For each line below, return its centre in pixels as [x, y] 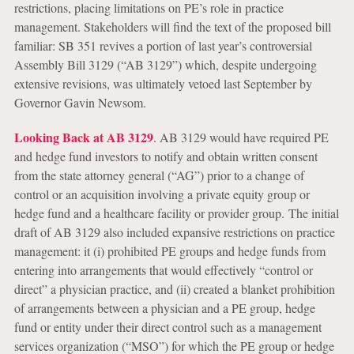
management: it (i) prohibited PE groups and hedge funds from [169, 251]
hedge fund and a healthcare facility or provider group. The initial [176, 213]
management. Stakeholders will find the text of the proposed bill [172, 26]
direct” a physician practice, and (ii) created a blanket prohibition [174, 289]
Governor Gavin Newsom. [80, 102]
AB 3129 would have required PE [244, 137]
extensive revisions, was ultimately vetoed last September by [163, 83]
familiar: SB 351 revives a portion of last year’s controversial [163, 45]
